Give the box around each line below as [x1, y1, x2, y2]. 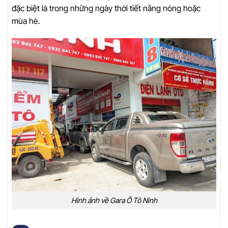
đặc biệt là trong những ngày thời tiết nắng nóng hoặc [12, 3, 201, 13]
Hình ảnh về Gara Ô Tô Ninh [71, 195, 157, 205]
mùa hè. [12, 15, 40, 26]
